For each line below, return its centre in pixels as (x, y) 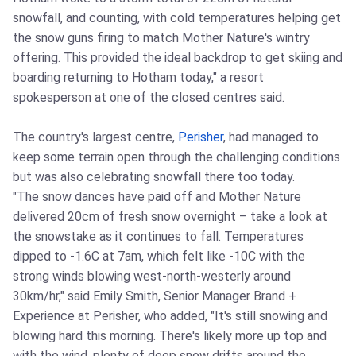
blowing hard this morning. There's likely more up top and (170, 336)
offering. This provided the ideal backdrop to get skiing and (178, 58)
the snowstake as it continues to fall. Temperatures (158, 237)
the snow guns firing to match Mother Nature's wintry (161, 38)
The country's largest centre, (95, 137)
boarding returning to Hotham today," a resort (138, 78)
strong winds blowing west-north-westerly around (152, 277)
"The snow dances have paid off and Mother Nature (157, 197)
